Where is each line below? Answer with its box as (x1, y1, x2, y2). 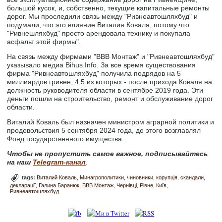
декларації (10, 182, 36, 189)
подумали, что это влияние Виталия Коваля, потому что (7, 21, 190, 29)
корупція (156, 174, 178, 181)
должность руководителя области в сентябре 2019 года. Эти (7, 86, 204, 95)
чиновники (127, 174, 154, 181)
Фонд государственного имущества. (7, 135, 124, 143)
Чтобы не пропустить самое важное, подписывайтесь (7, 150, 208, 158)
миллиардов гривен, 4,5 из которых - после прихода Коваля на (7, 78, 213, 86)
